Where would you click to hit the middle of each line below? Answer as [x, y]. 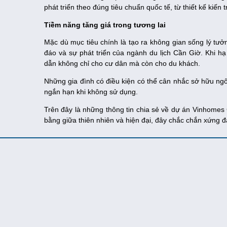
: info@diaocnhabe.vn [94, 202]
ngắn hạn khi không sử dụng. [91, 92]
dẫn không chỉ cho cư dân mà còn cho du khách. [122, 64]
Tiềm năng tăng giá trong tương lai [105, 25]
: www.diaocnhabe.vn [99, 212]
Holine [60, 192]
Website [62, 212]
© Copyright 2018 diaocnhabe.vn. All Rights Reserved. [131, 149]
